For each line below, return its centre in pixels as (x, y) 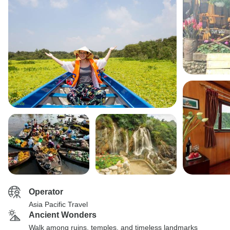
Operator (46, 192)
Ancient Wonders (63, 215)
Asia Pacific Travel (58, 204)
